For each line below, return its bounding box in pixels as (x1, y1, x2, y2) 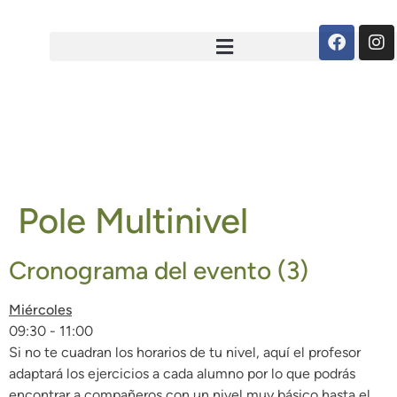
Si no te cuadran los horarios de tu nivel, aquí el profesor (9, 344, 361, 361)
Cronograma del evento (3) (9, 255, 308, 285)
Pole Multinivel (18, 199, 248, 242)
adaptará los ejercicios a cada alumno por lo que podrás (9, 365, 355, 382)
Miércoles (9, 301, 72, 318)
